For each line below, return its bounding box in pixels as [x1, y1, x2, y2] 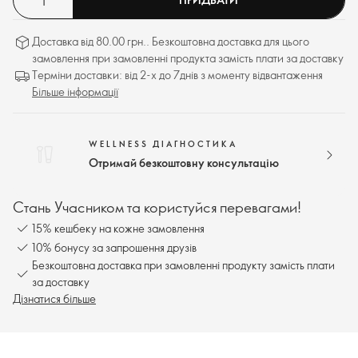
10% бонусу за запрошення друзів [32, 239, 197, 255]
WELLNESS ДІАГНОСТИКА [89, 138, 237, 149]
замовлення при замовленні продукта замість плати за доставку [32, 50, 344, 66]
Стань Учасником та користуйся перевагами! [13, 197, 301, 217]
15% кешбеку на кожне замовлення [32, 220, 205, 236]
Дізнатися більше [13, 291, 96, 306]
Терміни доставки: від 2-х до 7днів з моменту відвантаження [32, 67, 323, 82]
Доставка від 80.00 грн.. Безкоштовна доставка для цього [32, 34, 309, 49]
